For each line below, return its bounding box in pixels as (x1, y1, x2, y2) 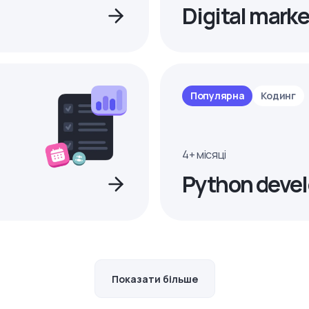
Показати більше (111, 272, 198, 286)
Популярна (190, 89, 245, 102)
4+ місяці (182, 147, 227, 162)
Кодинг (261, 89, 296, 102)
